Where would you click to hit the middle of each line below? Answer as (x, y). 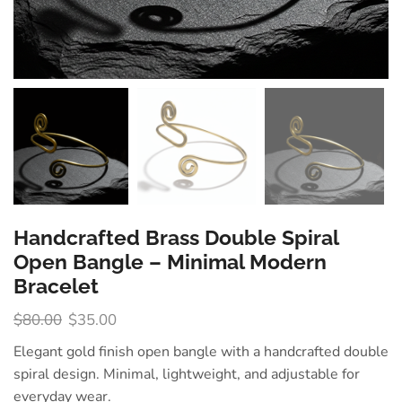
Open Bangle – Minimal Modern (170, 262)
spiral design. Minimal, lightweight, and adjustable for (187, 375)
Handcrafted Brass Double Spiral (176, 238)
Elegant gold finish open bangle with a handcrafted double (201, 352)
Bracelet (56, 287)
